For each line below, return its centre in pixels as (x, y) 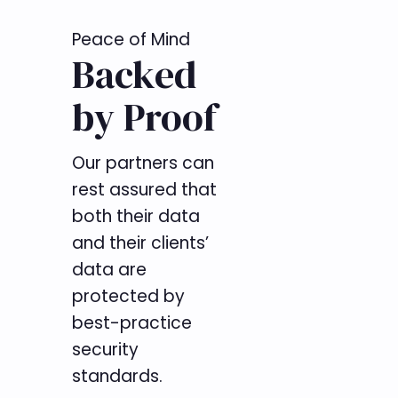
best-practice (131, 322)
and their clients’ (140, 243)
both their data (135, 216)
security (105, 349)
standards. (117, 376)
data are (109, 269)
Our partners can (143, 163)
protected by (128, 296)
